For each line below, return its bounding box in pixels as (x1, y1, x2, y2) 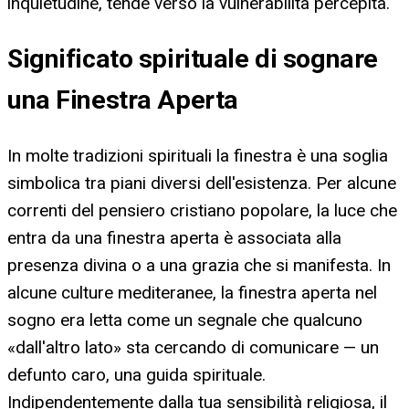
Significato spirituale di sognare (7, 44, 378, 75)
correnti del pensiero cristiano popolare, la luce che (7, 200, 397, 222)
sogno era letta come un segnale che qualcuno (7, 309, 362, 331)
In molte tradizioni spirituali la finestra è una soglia (7, 145, 388, 167)
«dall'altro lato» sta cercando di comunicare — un (7, 337, 379, 359)
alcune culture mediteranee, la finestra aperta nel (7, 282, 377, 304)
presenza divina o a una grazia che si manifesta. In (7, 255, 391, 277)
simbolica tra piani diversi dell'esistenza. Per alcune (7, 173, 396, 194)
